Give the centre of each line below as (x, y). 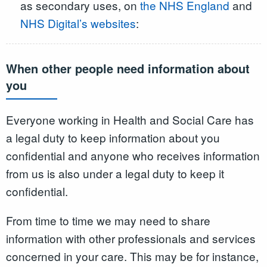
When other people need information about (128, 69)
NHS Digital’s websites (78, 23)
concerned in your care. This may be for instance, (132, 256)
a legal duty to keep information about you (113, 137)
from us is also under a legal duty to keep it (115, 173)
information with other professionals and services (131, 238)
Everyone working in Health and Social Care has (130, 119)
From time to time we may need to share (108, 220)
